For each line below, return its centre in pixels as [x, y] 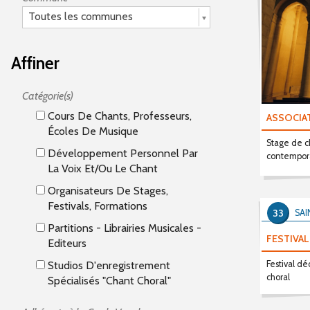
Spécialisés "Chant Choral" [110, 281]
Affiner [35, 63]
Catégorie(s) [48, 96]
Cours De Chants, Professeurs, [118, 116]
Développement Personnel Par [121, 153]
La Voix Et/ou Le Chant [103, 168]
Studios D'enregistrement [107, 265]
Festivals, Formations [98, 206]
